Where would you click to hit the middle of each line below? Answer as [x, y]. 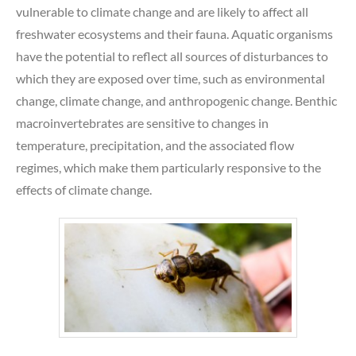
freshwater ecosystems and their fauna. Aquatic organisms [174, 34]
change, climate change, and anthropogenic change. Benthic [176, 101]
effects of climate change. [84, 190]
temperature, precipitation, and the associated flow [155, 145]
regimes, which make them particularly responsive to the [168, 168]
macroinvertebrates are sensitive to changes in [142, 123]
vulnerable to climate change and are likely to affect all [162, 12]
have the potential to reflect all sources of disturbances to [172, 56]
